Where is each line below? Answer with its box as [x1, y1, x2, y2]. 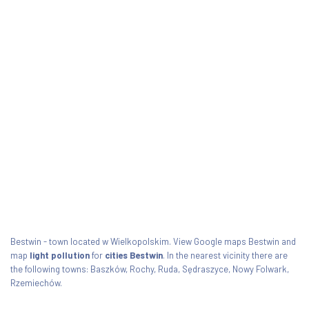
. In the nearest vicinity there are [163, 249, 288, 261]
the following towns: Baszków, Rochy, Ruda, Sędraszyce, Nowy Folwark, [10, 263, 289, 275]
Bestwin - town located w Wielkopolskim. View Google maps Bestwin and [10, 235, 296, 247]
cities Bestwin [105, 249, 163, 261]
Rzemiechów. [10, 277, 62, 288]
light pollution [30, 249, 90, 261]
